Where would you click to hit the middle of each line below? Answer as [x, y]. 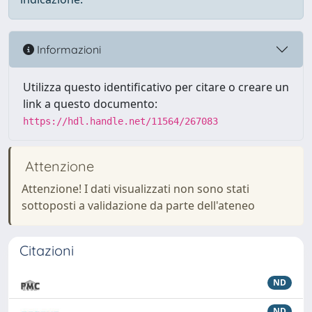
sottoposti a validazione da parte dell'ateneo [138, 205]
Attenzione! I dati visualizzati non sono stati [135, 189]
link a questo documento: [90, 104]
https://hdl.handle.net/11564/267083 [120, 121]
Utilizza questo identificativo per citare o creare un [156, 87]
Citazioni [47, 250]
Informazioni [68, 49]
